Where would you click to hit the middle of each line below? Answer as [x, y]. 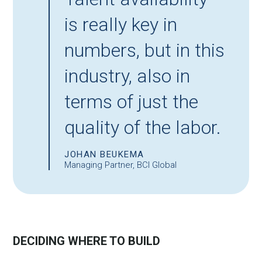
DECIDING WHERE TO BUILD [87, 241]
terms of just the [132, 102]
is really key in [121, 25]
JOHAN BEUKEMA [104, 155]
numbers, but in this [145, 51]
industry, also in [127, 76]
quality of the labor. [143, 128]
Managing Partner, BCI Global [121, 165]
